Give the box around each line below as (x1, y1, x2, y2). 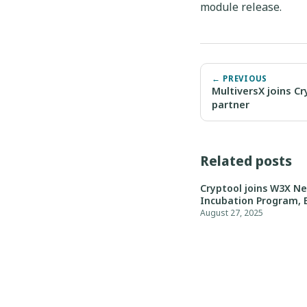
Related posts (200, 151, 292, 170)
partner (212, 97, 249, 111)
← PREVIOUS (212, 73, 267, 84)
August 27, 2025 (200, 206, 263, 219)
